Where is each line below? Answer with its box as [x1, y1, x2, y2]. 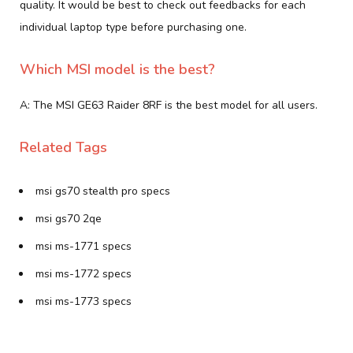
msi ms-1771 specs [35, 238, 132, 254]
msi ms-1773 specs [35, 293, 132, 309]
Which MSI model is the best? [20, 59, 215, 79]
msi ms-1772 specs [35, 266, 132, 281]
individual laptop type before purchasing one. [20, 19, 247, 35]
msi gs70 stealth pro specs [35, 183, 170, 199]
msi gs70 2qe [35, 210, 102, 226]
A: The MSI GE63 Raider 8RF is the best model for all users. [20, 97, 318, 113]
